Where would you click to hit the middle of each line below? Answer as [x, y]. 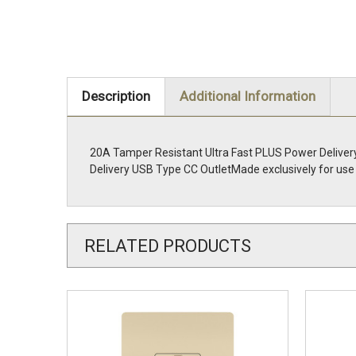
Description [116, 97]
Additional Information [247, 97]
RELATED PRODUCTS [168, 246]
